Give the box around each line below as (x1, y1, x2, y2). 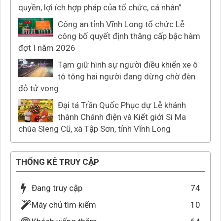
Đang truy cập (32, 183, 82, 193)
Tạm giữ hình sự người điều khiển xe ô (58, 60, 198, 70)
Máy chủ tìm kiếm (32, 200, 96, 210)
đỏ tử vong (18, 83, 59, 94)
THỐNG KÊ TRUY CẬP (16, 157, 99, 167)
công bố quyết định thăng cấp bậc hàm (58, 31, 200, 41)
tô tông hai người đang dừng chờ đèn (58, 72, 195, 82)
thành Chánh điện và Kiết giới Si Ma (58, 112, 186, 122)
